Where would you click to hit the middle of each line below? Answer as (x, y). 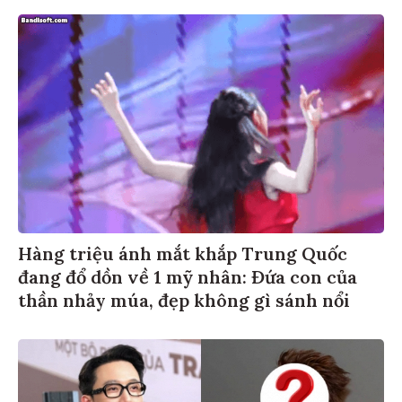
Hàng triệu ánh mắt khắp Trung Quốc (183, 251)
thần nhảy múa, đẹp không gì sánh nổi (184, 298)
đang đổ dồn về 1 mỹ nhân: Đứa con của (188, 275)
